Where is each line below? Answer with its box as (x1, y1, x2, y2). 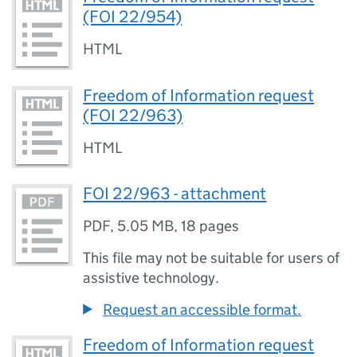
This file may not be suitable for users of (83, 248, 340, 267)
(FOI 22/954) (83, 6, 182, 28)
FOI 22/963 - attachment (83, 182, 267, 204)
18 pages (181, 216, 240, 235)
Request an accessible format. (103, 300, 302, 319)
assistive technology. (83, 268, 220, 287)
